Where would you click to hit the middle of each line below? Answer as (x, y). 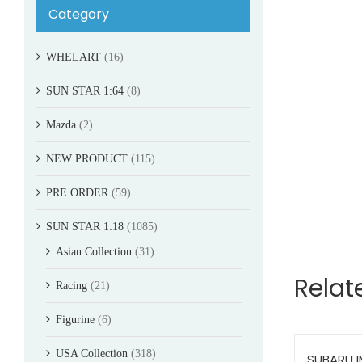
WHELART (74, 57)
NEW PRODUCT (87, 158)
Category (79, 14)
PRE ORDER (77, 192)
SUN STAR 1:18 (85, 226)
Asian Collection (94, 251)
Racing (72, 285)
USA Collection (92, 353)
